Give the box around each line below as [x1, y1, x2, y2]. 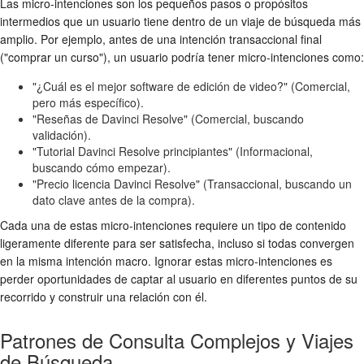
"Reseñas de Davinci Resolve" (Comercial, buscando [32, 110, 304, 127]
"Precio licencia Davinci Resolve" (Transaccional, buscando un [32, 175, 352, 192]
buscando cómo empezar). [32, 158, 171, 175]
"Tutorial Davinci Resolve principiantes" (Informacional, [32, 142, 313, 159]
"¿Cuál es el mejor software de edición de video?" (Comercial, [32, 77, 350, 94]
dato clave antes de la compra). [32, 191, 195, 208]
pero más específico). [32, 93, 144, 110]
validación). [32, 126, 91, 143]
